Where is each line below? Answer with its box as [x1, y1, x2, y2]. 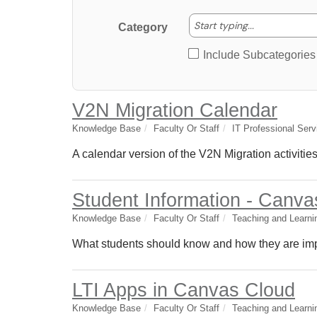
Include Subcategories [203, 49, 316, 61]
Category [118, 21, 168, 33]
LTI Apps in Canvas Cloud [72, 279, 295, 301]
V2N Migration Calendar [72, 99, 277, 121]
